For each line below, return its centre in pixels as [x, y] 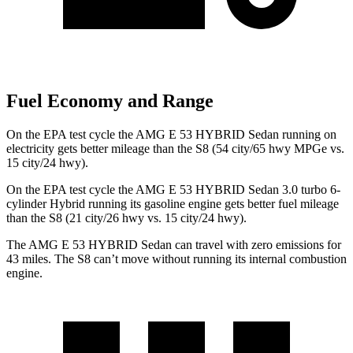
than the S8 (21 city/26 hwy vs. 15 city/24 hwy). [126, 217]
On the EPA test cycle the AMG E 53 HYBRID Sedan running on [171, 134]
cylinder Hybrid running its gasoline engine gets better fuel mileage [173, 203]
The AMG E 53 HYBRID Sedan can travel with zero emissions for [174, 244]
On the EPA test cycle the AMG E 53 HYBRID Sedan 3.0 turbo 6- [173, 189]
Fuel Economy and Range [110, 101]
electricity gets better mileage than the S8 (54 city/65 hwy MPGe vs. [175, 148]
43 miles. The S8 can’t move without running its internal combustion [176, 258]
